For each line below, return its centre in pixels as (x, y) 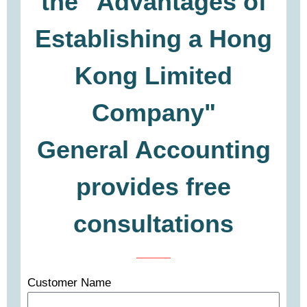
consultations (153, 223)
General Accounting (153, 149)
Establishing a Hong (153, 38)
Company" (153, 112)
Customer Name (69, 282)
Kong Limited (153, 75)
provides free (153, 186)
